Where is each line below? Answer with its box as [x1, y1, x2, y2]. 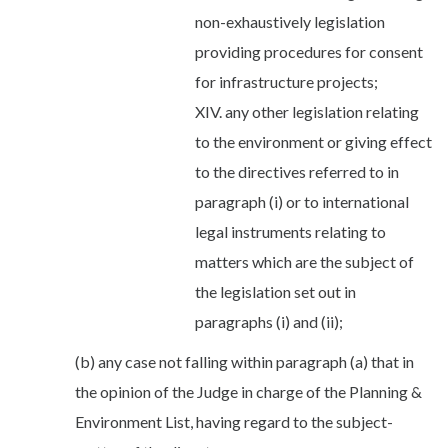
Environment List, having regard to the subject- [75, 411, 393, 431]
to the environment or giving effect [195, 131, 432, 151]
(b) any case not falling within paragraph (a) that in [75, 351, 414, 371]
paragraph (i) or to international [195, 191, 409, 211]
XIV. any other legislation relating [195, 101, 419, 121]
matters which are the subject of [195, 251, 414, 271]
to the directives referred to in [195, 161, 399, 181]
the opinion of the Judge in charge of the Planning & [75, 381, 422, 401]
